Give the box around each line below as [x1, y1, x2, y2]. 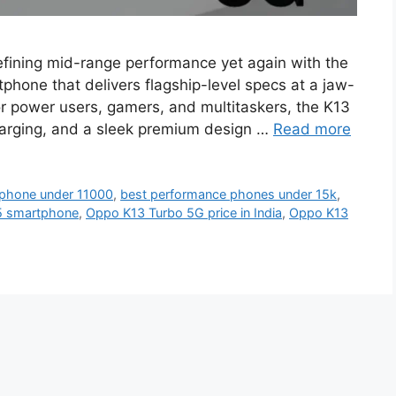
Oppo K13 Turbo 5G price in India [86, 205, 282, 221]
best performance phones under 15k [120, 187, 338, 202]
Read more [273, 120, 351, 139]
